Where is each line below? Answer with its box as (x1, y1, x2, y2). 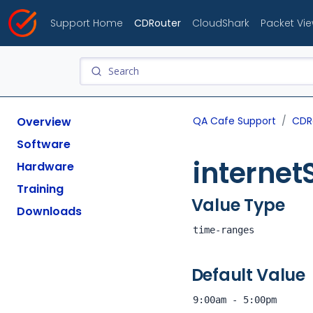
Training (17, 181, 64, 197)
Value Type (191, 194, 285, 217)
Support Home (50, 15, 123, 30)
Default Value (191, 263, 305, 286)
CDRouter (134, 15, 181, 30)
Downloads (17, 203, 82, 219)
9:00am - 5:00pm (193, 294, 277, 305)
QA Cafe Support (193, 114, 276, 128)
